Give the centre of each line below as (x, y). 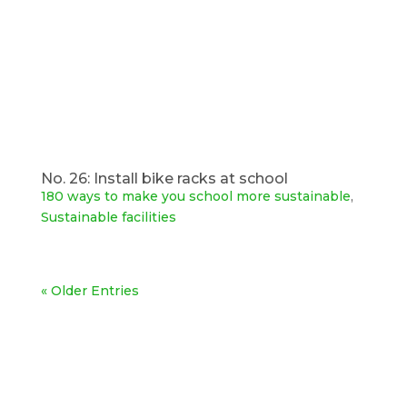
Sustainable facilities (108, 217)
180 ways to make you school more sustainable (195, 196)
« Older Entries (89, 290)
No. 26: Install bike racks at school (164, 178)
